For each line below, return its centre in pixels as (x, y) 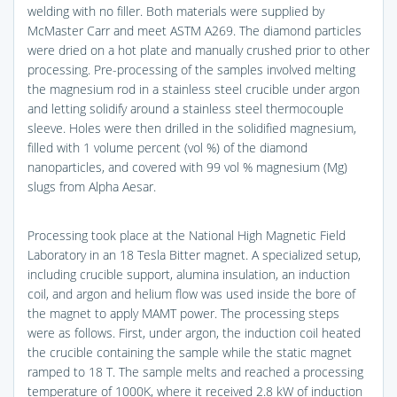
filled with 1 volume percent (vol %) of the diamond (167, 147)
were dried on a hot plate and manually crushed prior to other (198, 50)
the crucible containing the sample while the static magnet (190, 352)
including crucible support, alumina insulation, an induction (189, 274)
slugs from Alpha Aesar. (92, 186)
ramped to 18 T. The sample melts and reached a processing (195, 371)
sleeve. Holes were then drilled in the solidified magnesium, (192, 128)
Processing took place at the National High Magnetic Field (187, 235)
